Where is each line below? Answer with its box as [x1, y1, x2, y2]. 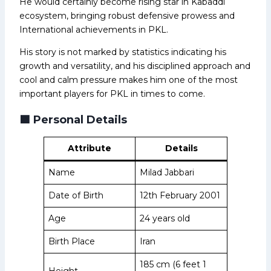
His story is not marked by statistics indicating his [19, 46, 226, 57]
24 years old [140, 212, 190, 224]
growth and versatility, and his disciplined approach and [19, 60, 250, 71]
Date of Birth [48, 189, 103, 201]
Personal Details [33, 113, 127, 126]
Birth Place [48, 235, 95, 247]
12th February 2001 [140, 189, 220, 201]
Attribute [68, 142, 111, 154]
